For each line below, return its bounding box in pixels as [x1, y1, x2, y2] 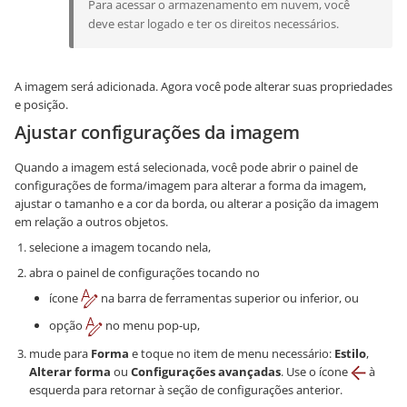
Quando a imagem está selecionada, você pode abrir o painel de [15, 158, 358, 175]
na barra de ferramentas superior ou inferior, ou [98, 289, 359, 306]
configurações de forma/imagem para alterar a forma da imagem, [15, 176, 366, 194]
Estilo [334, 344, 366, 362]
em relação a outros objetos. [15, 213, 168, 230]
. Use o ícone [281, 362, 351, 380]
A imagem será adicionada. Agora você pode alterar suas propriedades [15, 77, 392, 94]
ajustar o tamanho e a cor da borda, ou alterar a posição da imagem [15, 194, 379, 212]
